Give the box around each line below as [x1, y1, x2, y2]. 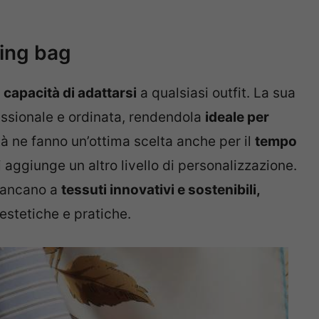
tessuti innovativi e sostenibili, [61, 182, 261, 198]
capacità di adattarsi [4, 85, 137, 101]
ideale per [205, 109, 269, 125]
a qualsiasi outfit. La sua [137, 85, 296, 101]
